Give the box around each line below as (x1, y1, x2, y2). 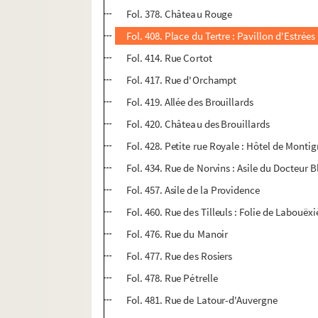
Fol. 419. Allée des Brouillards (126, 95, 254, 109)
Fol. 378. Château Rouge (126, 7, 233, 21)
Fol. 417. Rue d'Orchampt (126, 73, 237, 87)
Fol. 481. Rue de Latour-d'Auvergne (126, 293, 278, 307)
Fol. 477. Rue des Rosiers (126, 249, 233, 263)
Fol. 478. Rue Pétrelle (126, 271, 218, 285)
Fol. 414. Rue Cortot (126, 51, 212, 65)
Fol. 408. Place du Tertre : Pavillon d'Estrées (126, 29, 316, 43)
